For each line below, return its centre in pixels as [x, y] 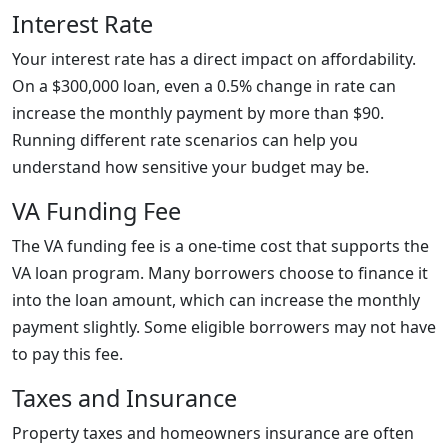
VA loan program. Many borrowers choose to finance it [220, 273]
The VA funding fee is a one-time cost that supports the [220, 246]
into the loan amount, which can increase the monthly [216, 300]
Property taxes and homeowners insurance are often [213, 433]
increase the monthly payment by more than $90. [198, 113]
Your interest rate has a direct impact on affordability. [214, 59]
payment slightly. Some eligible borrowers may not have [224, 327]
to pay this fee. [67, 354]
